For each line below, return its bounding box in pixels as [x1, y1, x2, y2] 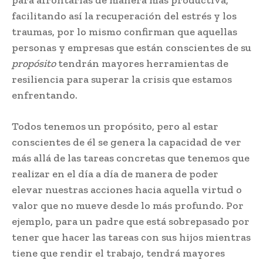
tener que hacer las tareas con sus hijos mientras [12, 230, 251, 244]
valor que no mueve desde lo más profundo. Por [12, 198, 244, 212]
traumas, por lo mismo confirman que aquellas [12, 25, 237, 38]
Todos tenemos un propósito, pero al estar [12, 119, 218, 133]
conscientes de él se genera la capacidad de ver [12, 135, 241, 149]
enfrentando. [12, 88, 77, 102]
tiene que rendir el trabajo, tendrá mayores [12, 246, 225, 259]
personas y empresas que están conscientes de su [12, 41, 251, 54]
